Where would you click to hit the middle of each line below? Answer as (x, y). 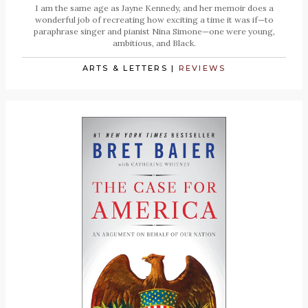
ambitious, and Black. (154, 43)
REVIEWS (202, 68)
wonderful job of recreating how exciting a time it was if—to (154, 19)
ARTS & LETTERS (125, 68)
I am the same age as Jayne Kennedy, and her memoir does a (154, 8)
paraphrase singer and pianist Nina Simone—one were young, (154, 31)
